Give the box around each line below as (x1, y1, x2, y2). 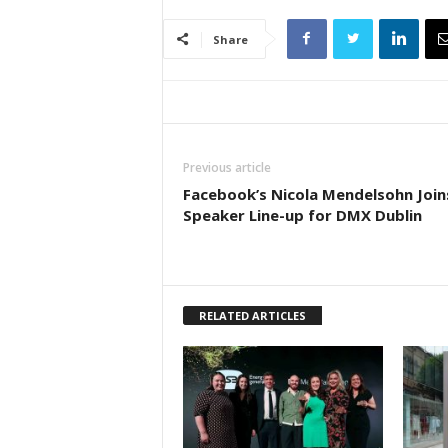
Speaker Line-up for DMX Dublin (182, 205, 422, 225)
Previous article (182, 159, 271, 176)
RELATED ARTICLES (198, 308, 306, 323)
